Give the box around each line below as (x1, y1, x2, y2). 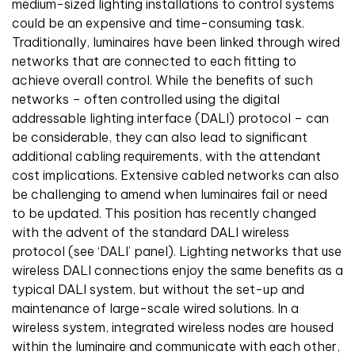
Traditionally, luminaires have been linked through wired (12, 34, 340, 51)
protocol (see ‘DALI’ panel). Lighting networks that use (12, 243, 342, 260)
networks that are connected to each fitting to (12, 53, 296, 70)
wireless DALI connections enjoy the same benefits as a (12, 262, 343, 279)
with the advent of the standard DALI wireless (12, 224, 289, 241)
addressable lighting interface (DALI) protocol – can (12, 110, 329, 127)
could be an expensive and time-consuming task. (12, 15, 304, 32)
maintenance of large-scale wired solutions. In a (12, 300, 299, 317)
